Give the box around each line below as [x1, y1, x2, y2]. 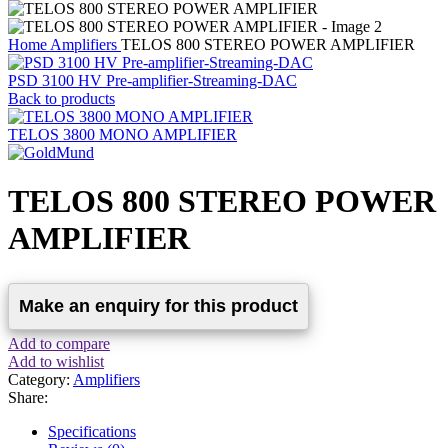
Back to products [8, 90, 115, 107]
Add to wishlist [8, 352, 104, 370]
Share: [8, 388, 48, 406]
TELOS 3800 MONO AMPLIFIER [8, 126, 237, 143]
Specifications [48, 422, 136, 440]
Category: [8, 370, 70, 388]
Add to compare [8, 334, 110, 352]
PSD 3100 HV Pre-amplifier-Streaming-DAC [8, 72, 297, 89]
